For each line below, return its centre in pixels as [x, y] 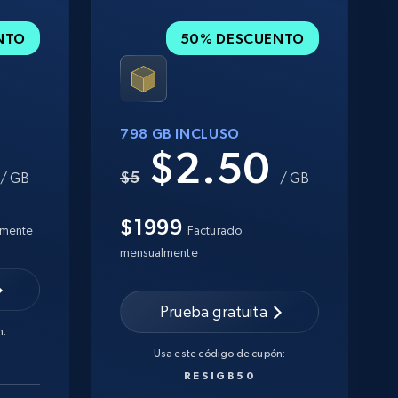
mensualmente [159, 252]
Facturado [215, 230]
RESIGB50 [219, 375]
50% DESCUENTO [242, 38]
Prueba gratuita [214, 312]
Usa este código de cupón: [219, 353]
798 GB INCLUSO [180, 133]
